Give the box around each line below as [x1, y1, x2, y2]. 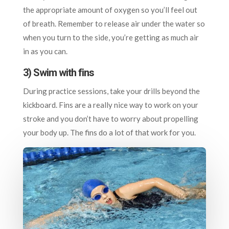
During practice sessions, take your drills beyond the [22, 86, 200, 96]
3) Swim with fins [22, 66, 94, 79]
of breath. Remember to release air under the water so [22, 18, 205, 28]
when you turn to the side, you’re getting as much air [22, 32, 199, 42]
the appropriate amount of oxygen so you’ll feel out [22, 5, 197, 14]
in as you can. [22, 46, 67, 56]
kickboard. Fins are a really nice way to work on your [22, 100, 198, 109]
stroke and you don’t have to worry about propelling [22, 113, 198, 123]
